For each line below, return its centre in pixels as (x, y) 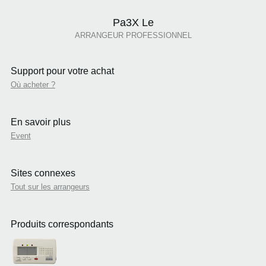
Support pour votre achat (62, 71)
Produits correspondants (62, 224)
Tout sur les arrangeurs (50, 187)
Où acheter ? (33, 85)
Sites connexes (43, 173)
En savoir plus (40, 122)
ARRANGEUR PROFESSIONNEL (133, 36)
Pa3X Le (133, 23)
